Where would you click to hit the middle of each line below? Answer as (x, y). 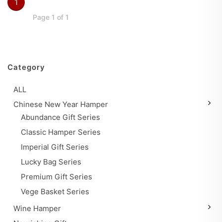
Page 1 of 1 (51, 17)
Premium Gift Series (56, 177)
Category (26, 67)
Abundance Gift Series (60, 117)
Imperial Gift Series (55, 147)
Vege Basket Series (55, 192)
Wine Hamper (37, 208)
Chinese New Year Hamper (61, 104)
